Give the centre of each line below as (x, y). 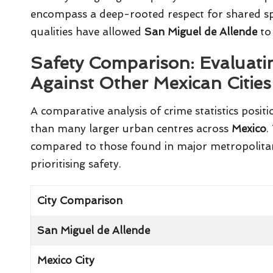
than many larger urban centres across (131, 129)
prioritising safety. (76, 164)
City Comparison (80, 201)
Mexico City (66, 261)
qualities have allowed (87, 32)
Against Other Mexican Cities (151, 83)
